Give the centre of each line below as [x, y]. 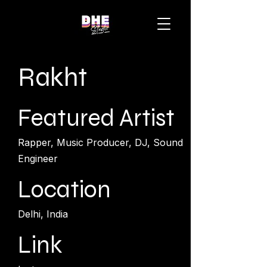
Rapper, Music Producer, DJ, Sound [100, 142]
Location [64, 190]
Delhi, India [43, 214]
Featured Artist [96, 118]
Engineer [38, 159]
